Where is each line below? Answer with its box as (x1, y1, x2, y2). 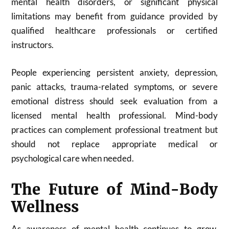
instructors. (11, 39, 54, 50)
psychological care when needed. (11, 152, 134, 164)
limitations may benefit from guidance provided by (11, 11, 218, 21)
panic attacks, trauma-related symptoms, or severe (11, 81, 218, 92)
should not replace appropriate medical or (11, 138, 218, 149)
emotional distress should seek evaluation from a (11, 95, 218, 106)
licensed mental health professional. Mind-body (11, 109, 218, 121)
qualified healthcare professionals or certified (11, 25, 218, 36)
